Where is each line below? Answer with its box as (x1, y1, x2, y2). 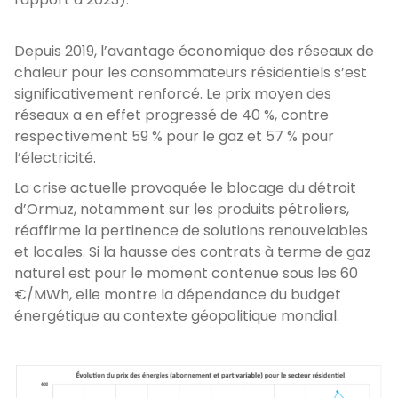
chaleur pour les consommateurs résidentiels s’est (14, 62, 367, 83)
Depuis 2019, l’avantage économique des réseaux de (14, 41, 374, 61)
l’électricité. (14, 147, 99, 168)
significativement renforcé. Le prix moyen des (14, 84, 331, 104)
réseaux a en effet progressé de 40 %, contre (14, 105, 329, 125)
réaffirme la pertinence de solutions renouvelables (14, 220, 368, 241)
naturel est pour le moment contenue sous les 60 (14, 263, 358, 283)
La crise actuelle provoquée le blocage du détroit (14, 178, 356, 198)
